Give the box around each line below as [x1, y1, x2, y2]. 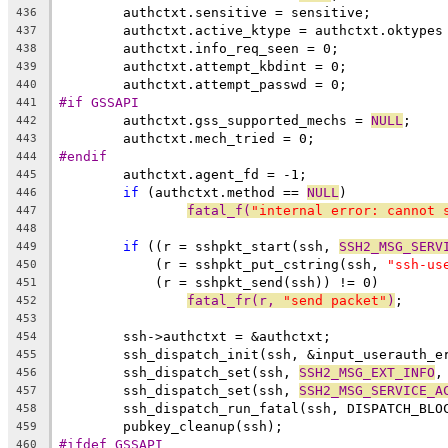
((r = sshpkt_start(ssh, [139, 238, 339, 254]
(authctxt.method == [139, 184, 307, 200]
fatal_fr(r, [187, 292, 283, 308]
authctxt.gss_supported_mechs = [123, 112, 371, 128]
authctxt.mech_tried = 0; [123, 130, 315, 146]
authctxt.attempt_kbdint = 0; [123, 58, 347, 74]
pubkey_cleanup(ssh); [123, 418, 283, 434]
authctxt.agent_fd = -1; [123, 166, 307, 182]
